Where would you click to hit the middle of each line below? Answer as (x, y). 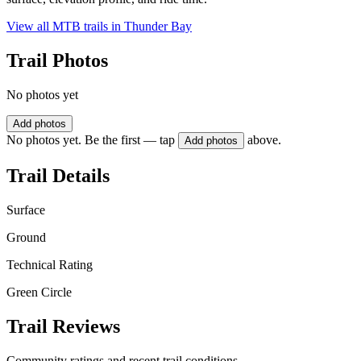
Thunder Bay (158, 27)
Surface (26, 210)
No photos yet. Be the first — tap (91, 140)
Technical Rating (50, 264)
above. (264, 140)
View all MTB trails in (65, 27)
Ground (26, 237)
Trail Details (58, 175)
